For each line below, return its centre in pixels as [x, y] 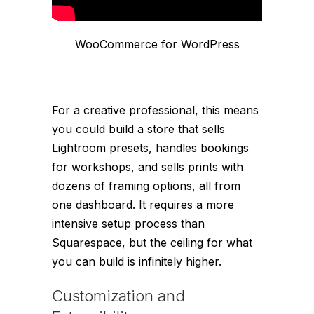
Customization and [118, 296]
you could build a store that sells [138, 129]
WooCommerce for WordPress [157, 45]
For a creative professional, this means [155, 110]
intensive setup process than [128, 224]
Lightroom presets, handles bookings [150, 148]
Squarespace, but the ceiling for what [152, 243]
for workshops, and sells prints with [148, 167]
